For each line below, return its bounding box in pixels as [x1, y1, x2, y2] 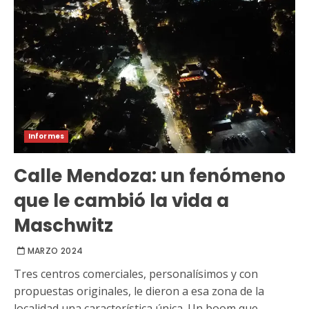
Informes [28, 131, 64, 142]
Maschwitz [14, 213, 113, 239]
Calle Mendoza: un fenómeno [14, 163, 286, 189]
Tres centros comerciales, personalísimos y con [14, 266, 258, 282]
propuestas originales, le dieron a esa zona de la [14, 283, 264, 299]
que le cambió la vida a [14, 188, 229, 214]
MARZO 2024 [27, 245, 83, 257]
